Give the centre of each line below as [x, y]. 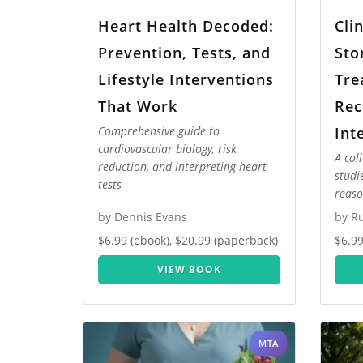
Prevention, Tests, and [184, 52]
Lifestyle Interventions [186, 79]
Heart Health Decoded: [186, 26]
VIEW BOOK [189, 270]
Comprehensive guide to [158, 131]
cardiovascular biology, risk [167, 149]
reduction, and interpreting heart [182, 167]
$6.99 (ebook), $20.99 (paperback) [188, 241]
